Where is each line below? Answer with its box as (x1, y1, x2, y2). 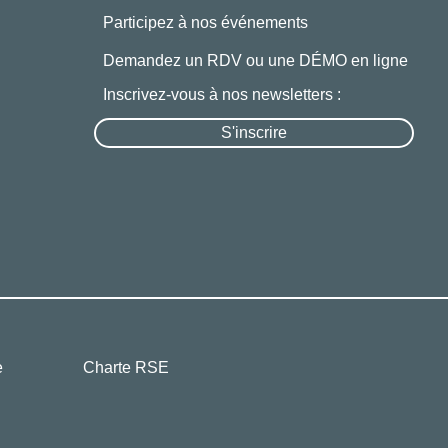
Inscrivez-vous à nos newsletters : (102, 86, 341, 103)
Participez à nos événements (102, 14, 308, 31)
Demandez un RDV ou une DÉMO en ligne (102, 52, 408, 69)
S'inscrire (221, 124, 287, 141)
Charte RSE (82, 359, 169, 376)
